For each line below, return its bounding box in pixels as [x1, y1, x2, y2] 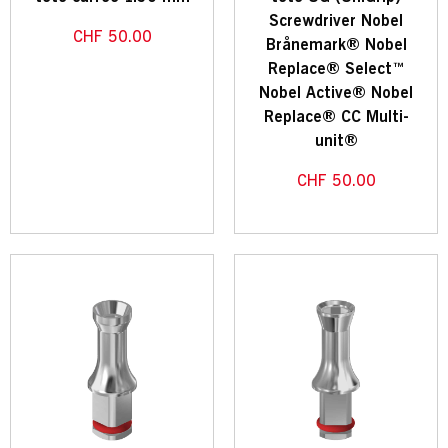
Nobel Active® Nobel [259, 82, 413, 105]
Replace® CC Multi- [263, 106, 409, 129]
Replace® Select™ [267, 58, 405, 81]
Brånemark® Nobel [265, 34, 407, 57]
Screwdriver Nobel [269, 10, 403, 33]
